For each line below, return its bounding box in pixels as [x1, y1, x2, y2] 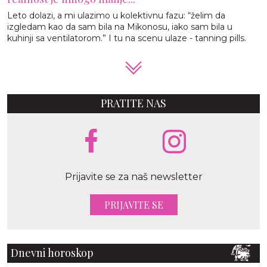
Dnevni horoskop [11, 246, 94, 260]
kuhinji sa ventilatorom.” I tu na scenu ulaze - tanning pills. [7, 32, 246, 44]
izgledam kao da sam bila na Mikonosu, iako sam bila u [7, 21, 232, 32]
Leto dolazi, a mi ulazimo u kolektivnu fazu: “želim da [7, 10, 225, 21]
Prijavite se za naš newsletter [64, 170, 203, 182]
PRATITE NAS [101, 95, 166, 110]
